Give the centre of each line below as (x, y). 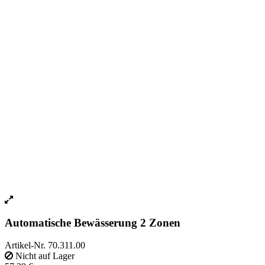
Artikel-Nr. (26, 245)
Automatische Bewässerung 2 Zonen (93, 222)
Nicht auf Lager (44, 256)
